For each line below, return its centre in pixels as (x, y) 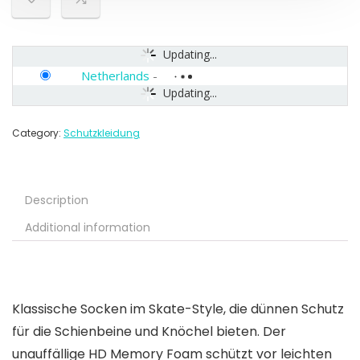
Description (57, 200)
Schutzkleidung (102, 133)
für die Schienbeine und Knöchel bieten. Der (149, 332)
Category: (38, 133)
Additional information (88, 228)
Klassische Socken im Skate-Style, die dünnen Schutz (178, 309)
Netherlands (115, 76)
